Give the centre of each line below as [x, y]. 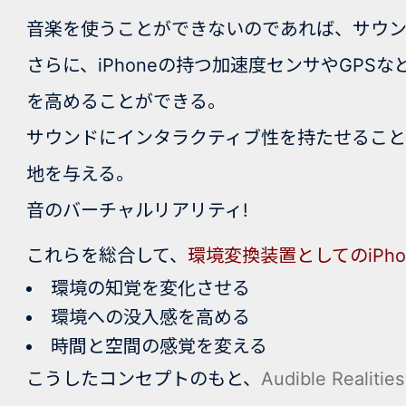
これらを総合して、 [107, 255]
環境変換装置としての [278, 255]
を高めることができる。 [126, 101]
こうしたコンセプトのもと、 [144, 378]
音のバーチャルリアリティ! [138, 210]
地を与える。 [81, 174]
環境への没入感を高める [151, 317]
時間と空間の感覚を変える [159, 346]
